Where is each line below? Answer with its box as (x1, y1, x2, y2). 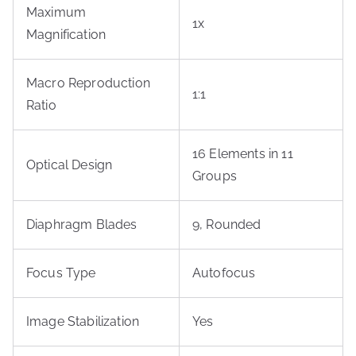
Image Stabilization (26, 314, 140, 329)
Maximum (26, 5, 87, 20)
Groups (192, 168, 237, 184)
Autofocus (192, 265, 256, 281)
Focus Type (26, 265, 96, 281)
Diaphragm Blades (26, 217, 137, 232)
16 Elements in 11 (192, 146, 293, 161)
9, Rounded (192, 217, 261, 232)
